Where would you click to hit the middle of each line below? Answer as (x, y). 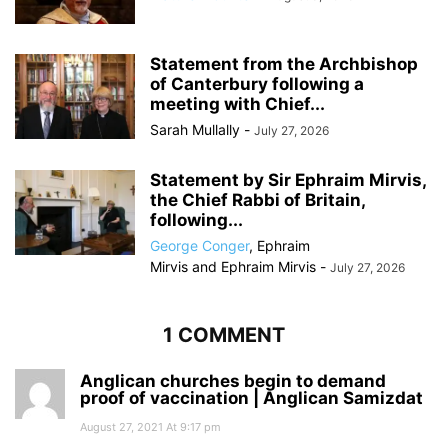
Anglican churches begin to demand (233, 381)
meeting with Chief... (237, 104)
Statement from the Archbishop (284, 64)
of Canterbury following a (257, 84)
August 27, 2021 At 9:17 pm (150, 427)
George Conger (199, 246)
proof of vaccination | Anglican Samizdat (251, 398)
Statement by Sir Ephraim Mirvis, (288, 180)
